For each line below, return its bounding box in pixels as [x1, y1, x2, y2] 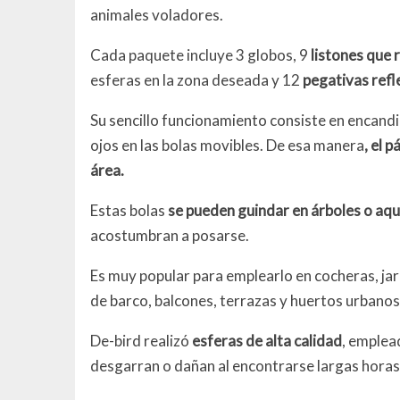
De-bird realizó [90, 330, 193, 350]
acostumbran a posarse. [90, 225, 250, 245]
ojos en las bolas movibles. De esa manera [90, 135, 365, 154]
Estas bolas [90, 200, 169, 220]
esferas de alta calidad [192, 330, 343, 350]
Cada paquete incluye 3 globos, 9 [90, 45, 312, 64]
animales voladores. [90, 4, 224, 24]
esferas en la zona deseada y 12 [90, 70, 304, 89]
